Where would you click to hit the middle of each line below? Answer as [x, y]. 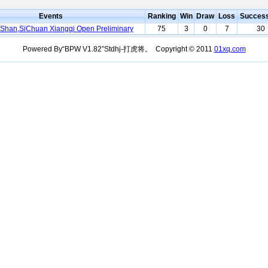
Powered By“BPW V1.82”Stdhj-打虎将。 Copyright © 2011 [118, 49]
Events [51, 16]
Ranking [162, 16]
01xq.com [230, 49]
